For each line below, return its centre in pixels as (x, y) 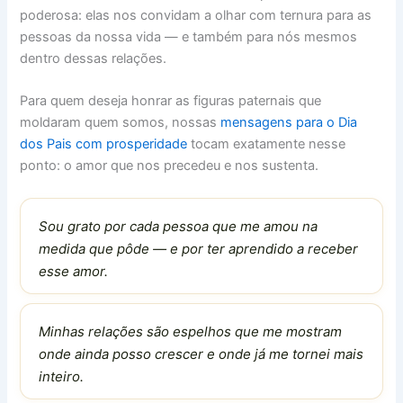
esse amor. (74, 272)
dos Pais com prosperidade (104, 144)
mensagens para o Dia (289, 123)
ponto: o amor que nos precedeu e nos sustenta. (170, 166)
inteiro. (62, 377)
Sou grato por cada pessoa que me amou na (179, 227)
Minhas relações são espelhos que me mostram (191, 332)
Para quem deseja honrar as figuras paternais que (171, 101)
